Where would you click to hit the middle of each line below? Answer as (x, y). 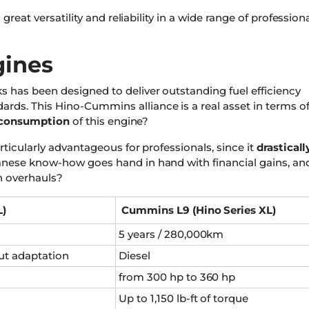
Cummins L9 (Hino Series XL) (199, 210)
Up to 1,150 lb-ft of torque (184, 299)
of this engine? (109, 121)
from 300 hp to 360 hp (177, 277)
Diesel (134, 256)
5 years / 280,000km (171, 235)
